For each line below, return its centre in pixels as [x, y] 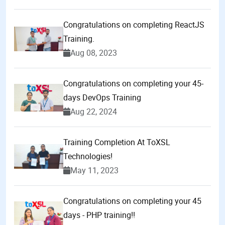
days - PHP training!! [99, 215]
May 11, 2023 [94, 171]
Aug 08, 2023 [94, 53]
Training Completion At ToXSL [117, 142]
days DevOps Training [102, 98]
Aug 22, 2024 [94, 112]
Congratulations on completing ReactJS [134, 25]
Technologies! [88, 156]
